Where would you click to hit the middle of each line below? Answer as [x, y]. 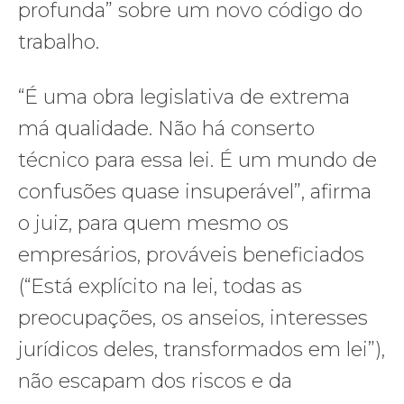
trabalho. [59, 41]
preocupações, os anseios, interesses [193, 317]
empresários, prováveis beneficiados [191, 254]
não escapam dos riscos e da [155, 381]
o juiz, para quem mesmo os [153, 223]
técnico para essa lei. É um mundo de [197, 160]
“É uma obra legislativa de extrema [184, 96]
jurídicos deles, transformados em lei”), [202, 349]
